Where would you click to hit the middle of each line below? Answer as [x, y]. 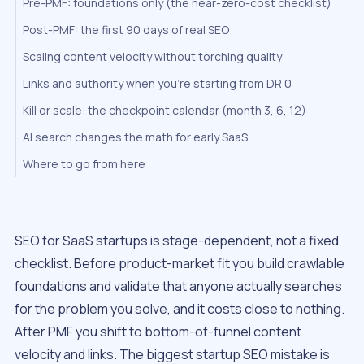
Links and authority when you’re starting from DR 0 [157, 84]
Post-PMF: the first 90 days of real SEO [126, 30]
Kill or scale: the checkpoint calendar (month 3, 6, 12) [165, 110]
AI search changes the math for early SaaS [135, 137]
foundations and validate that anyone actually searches [178, 286]
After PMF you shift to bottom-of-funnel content [158, 332]
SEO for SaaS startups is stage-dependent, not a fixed [177, 241]
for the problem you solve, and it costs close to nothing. [180, 309]
